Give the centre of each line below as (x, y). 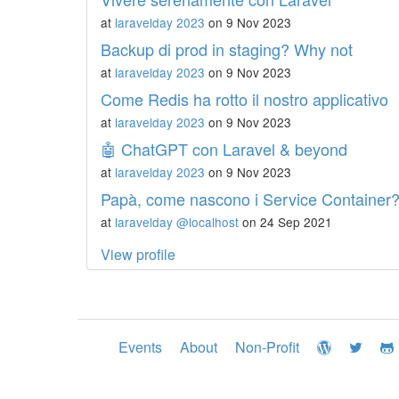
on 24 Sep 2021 (285, 222)
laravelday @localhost (177, 222)
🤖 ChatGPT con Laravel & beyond (224, 149)
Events (140, 347)
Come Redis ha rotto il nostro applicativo (244, 99)
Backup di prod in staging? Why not (227, 49)
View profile (138, 254)
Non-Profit (267, 347)
